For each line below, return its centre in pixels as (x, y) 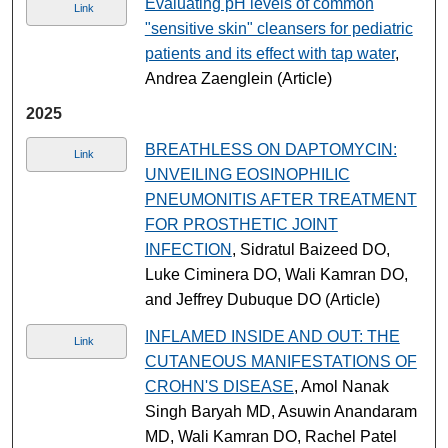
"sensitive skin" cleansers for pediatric (278, 28)
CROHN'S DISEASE (219, 386)
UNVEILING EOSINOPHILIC (247, 174)
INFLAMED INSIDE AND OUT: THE (272, 336)
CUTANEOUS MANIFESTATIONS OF (280, 361)
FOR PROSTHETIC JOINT (241, 224)
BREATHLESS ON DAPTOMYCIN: (270, 149)
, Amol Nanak (341, 386)
